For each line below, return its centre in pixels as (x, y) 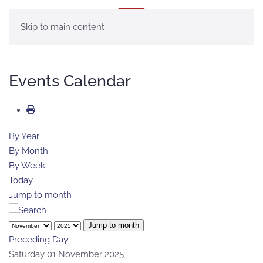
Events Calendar (70, 80)
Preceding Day (38, 239)
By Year (24, 136)
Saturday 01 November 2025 (66, 254)
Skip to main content (63, 27)
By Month (28, 151)
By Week (27, 166)
